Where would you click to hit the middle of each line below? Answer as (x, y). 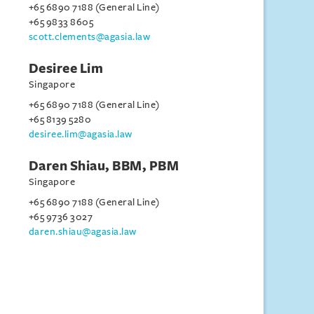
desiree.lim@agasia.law (80, 134)
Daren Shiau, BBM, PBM (104, 166)
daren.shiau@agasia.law (82, 232)
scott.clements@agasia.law (89, 37)
